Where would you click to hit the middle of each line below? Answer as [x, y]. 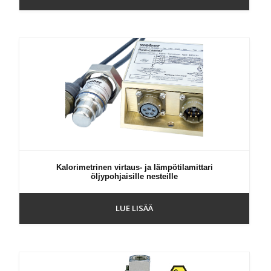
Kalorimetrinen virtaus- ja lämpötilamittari [134, 168]
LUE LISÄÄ [135, 208]
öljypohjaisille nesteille [135, 177]
